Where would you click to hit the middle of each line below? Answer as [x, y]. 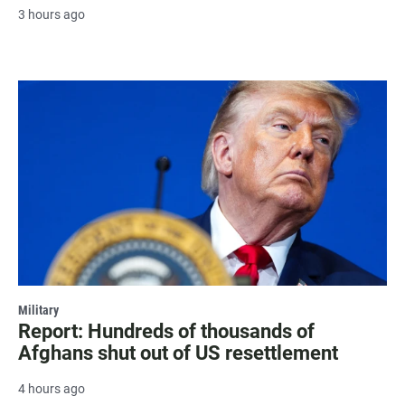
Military [38, 310]
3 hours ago [52, 14]
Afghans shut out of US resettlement [178, 353]
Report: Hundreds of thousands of [166, 331]
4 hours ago [52, 388]
